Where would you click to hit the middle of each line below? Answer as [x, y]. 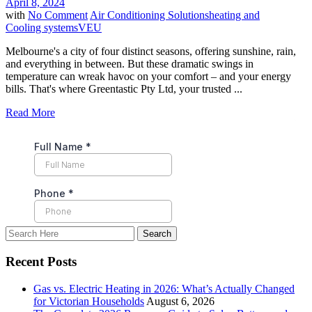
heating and [234, 15]
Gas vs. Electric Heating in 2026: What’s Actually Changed [164, 288]
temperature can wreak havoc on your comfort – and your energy [148, 77]
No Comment [58, 15]
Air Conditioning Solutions [149, 15]
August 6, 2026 [180, 301]
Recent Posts [41, 261]
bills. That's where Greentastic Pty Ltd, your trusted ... [124, 89]
